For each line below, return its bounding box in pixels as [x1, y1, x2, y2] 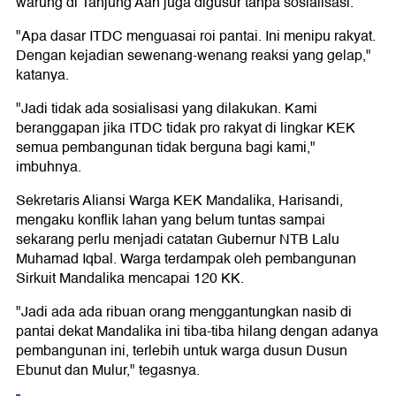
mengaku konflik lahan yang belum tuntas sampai [16, 209, 325, 232]
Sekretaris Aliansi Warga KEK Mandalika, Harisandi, [16, 189, 343, 213]
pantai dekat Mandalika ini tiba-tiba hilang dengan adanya [16, 320, 378, 344]
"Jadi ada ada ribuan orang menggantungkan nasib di [16, 301, 352, 324]
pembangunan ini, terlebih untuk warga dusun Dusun [16, 339, 347, 363]
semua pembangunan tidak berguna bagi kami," [16, 136, 316, 160]
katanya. [16, 64, 69, 88]
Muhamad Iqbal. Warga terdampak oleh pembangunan [16, 247, 356, 271]
